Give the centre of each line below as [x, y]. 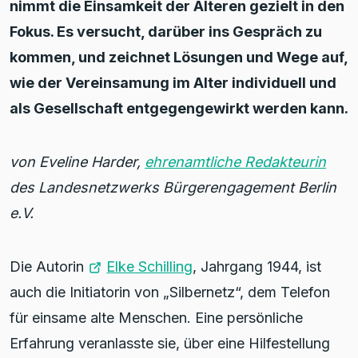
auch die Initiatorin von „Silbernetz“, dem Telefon [170, 292]
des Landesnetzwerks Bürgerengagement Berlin [173, 187]
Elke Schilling [150, 266]
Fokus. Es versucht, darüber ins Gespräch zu [166, 31]
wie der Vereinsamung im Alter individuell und [173, 82]
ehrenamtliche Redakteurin [235, 161]
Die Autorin [49, 266]
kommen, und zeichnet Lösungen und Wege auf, [179, 57]
